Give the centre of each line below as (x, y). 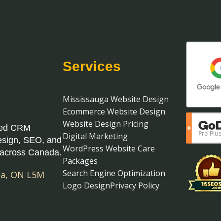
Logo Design (87, 185)
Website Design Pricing (106, 124)
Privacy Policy (135, 185)
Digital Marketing (95, 136)
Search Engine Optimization (114, 173)
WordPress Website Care (109, 148)
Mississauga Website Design (116, 99)
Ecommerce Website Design (114, 111)
